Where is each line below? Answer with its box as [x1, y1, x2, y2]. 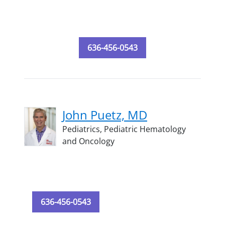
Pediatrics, [62, 124, 104, 135]
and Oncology [62, 136, 115, 147]
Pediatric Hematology [104, 124, 186, 135]
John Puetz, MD [62, 106, 147, 123]
